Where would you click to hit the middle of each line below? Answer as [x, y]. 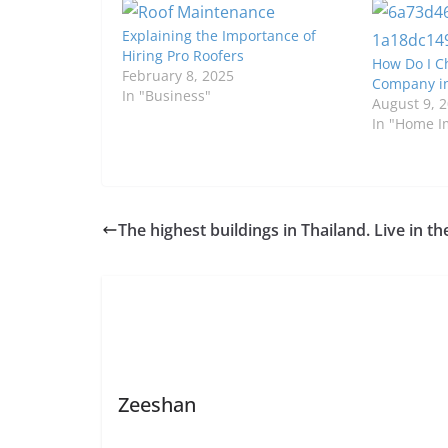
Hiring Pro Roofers [183, 55]
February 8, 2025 [178, 75]
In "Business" [166, 95]
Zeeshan [156, 404]
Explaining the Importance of [219, 35]
